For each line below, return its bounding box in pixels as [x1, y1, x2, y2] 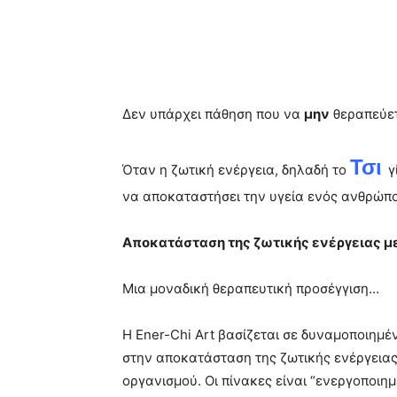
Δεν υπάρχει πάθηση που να [122, 105, 304, 122]
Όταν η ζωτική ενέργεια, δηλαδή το [122, 160, 350, 178]
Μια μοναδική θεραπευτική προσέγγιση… [122, 279, 379, 297]
